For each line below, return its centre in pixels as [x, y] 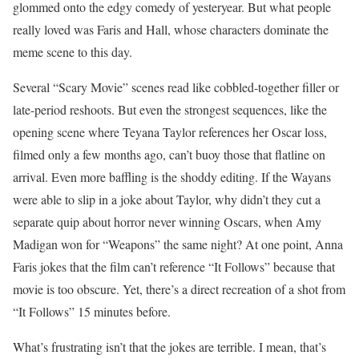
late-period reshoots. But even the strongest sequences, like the [170, 109]
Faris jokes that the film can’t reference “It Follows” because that [174, 266]
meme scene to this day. [73, 51]
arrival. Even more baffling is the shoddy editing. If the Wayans [172, 176]
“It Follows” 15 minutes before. [92, 311]
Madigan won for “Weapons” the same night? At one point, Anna [178, 244]
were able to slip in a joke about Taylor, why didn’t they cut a [167, 199]
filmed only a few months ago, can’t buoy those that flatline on [169, 154]
